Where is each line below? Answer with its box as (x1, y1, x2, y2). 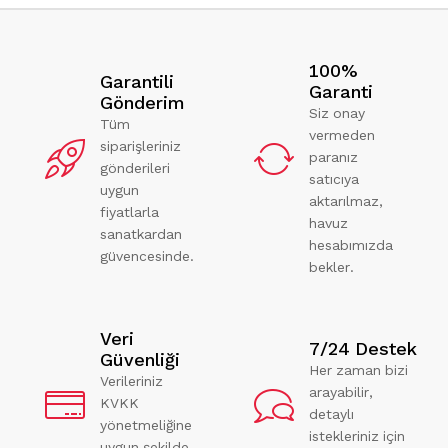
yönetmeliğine (100, 416, 192, 433)
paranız (309, 148, 358, 165)
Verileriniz (100, 372, 163, 389)
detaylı (309, 406, 354, 423)
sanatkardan (100, 225, 182, 242)
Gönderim (100, 91, 185, 113)
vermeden (309, 126, 375, 143)
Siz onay (309, 104, 365, 121)
